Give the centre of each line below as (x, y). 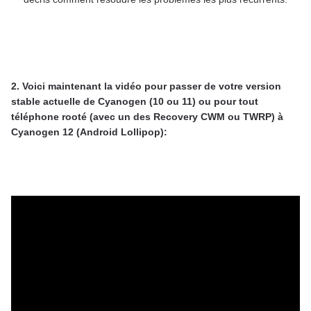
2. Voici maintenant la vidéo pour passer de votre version (146, 86)
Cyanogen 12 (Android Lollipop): (89, 132)
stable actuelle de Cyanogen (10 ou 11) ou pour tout (135, 102)
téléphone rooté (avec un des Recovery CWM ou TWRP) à (147, 117)
